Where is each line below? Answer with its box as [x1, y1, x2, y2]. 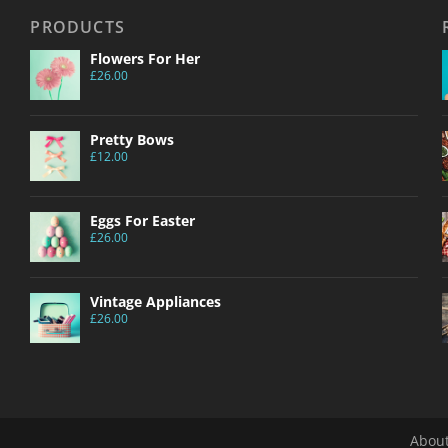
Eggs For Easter [90, 211, 196, 231]
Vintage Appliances [90, 292, 222, 312]
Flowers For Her [90, 49, 201, 69]
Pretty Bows [90, 130, 175, 150]
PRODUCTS [30, 16, 125, 39]
